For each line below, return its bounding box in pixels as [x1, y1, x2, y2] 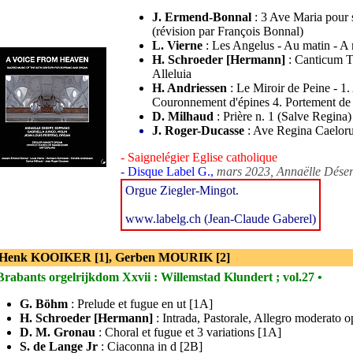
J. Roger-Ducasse [152, 124, 244, 137]
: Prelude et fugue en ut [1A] [68, 297, 213, 310]
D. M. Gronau [20, 325, 95, 339]
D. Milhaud [152, 110, 214, 123]
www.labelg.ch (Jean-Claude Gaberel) [125, 212, 316, 225]
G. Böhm [20, 297, 68, 310]
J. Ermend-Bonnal [152, 10, 251, 24]
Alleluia [152, 67, 191, 80]
